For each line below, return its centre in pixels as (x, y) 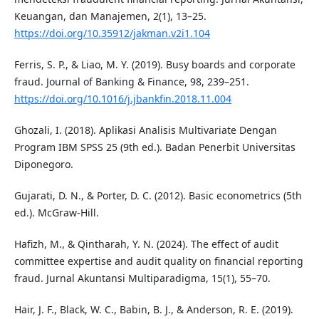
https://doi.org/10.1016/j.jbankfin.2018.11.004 (122, 99)
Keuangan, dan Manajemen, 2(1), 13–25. (110, 16)
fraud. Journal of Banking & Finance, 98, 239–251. (131, 82)
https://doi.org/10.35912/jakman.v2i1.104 (112, 33)
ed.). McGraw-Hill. (56, 213)
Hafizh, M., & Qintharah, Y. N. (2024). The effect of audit (146, 244)
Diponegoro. (43, 164)
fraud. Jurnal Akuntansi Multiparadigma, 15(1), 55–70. (142, 278)
